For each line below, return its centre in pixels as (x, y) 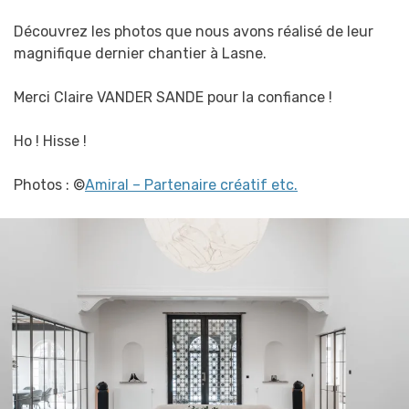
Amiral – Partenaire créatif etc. (191, 185)
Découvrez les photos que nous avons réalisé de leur (194, 32)
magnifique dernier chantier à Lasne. (140, 54)
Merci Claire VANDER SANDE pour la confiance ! (173, 98)
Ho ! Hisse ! (50, 142)
